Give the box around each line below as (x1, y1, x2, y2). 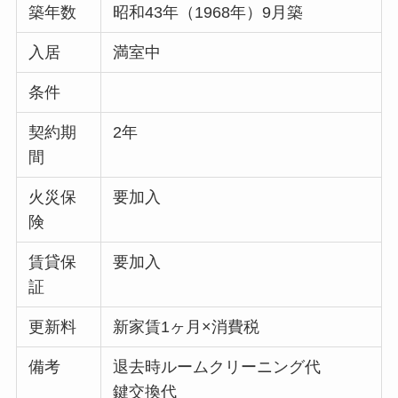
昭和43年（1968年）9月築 (113, 3, 304, 21)
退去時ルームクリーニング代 (113, 357, 322, 376)
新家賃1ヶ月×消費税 (113, 317, 260, 336)
